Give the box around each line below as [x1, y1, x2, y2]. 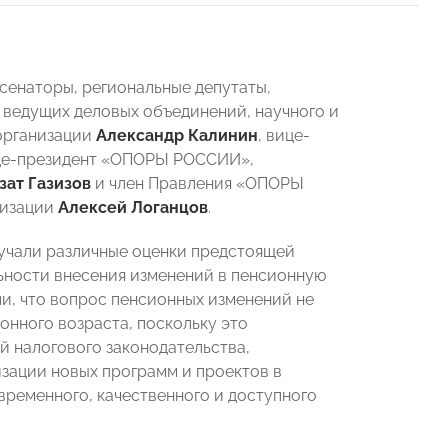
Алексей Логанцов [58, 198, 208, 217]
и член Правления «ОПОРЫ [91, 174, 304, 193]
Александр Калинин [96, 126, 258, 145]
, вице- [258, 126, 310, 145]
